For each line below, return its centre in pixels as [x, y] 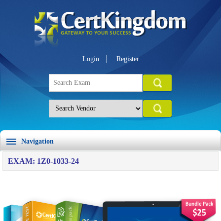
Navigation [37, 141]
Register [128, 59]
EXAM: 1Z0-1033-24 [43, 161]
